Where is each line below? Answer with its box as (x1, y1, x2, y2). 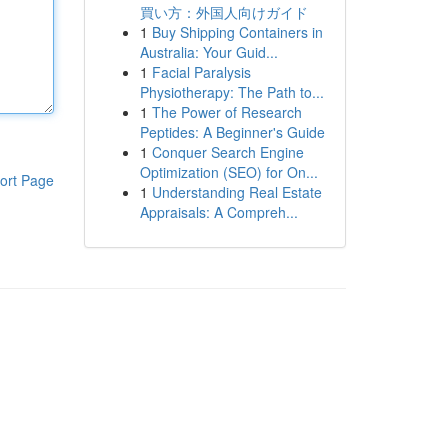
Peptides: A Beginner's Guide (139, 122, 325, 142)
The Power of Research (151, 102, 302, 122)
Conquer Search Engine (151, 142, 304, 162)
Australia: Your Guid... (139, 42, 278, 62)
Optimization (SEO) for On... (139, 162, 318, 182)
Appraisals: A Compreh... (139, 202, 298, 222)
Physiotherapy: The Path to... (139, 82, 324, 102)
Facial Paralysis (151, 62, 251, 82)
